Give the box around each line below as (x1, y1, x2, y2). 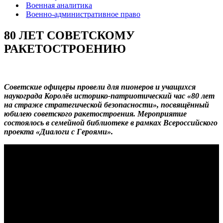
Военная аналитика (26, 1, 92, 9)
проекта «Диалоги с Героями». (4, 127, 113, 136)
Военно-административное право (26, 10, 140, 18)
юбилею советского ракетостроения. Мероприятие (4, 109, 187, 118)
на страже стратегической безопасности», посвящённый (4, 100, 209, 109)
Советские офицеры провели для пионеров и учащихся (4, 82, 196, 91)
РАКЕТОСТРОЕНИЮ (4, 42, 126, 55)
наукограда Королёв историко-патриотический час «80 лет (4, 91, 215, 100)
